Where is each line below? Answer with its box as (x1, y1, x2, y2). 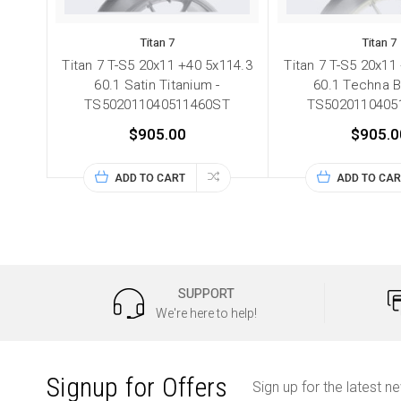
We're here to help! (156, 306, 257, 321)
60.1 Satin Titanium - (94, 77, 220, 94)
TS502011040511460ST (84, 97, 230, 114)
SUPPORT (178, 286, 235, 303)
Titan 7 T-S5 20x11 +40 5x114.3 (62, 57, 252, 74)
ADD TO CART (115, 172, 185, 185)
